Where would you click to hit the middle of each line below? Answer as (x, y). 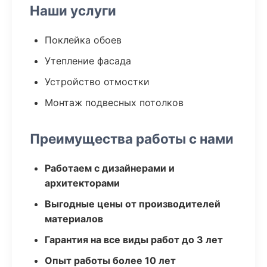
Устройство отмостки (97, 82)
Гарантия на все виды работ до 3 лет (134, 240)
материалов (74, 219)
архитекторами (82, 183)
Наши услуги (73, 10)
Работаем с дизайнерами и (110, 168)
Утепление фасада (88, 61)
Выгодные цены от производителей (133, 204)
